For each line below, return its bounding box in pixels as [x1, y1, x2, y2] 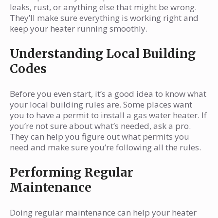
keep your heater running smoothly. [10, 23, 147, 35]
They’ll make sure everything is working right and [10, 12, 199, 24]
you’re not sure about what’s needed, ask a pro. [10, 120, 191, 132]
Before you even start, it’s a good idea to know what [10, 88, 206, 100]
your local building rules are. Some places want [10, 99, 192, 110]
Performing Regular [10, 164, 133, 181]
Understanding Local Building [10, 46, 196, 62]
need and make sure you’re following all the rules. [10, 142, 201, 153]
